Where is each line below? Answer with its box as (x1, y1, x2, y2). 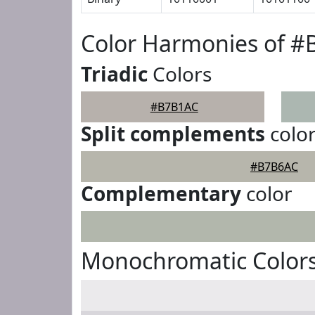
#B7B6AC (250, 159, 298, 174)
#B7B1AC (150, 99, 198, 115)
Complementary (81, 180, 241, 207)
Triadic (81, 60, 148, 87)
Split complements (81, 120, 265, 147)
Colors (148, 60, 212, 87)
